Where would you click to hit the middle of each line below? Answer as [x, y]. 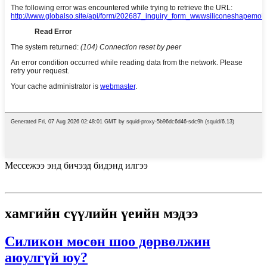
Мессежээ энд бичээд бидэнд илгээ [76, 165]
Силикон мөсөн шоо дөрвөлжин [108, 241]
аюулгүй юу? [46, 257]
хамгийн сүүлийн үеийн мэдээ [101, 213]
